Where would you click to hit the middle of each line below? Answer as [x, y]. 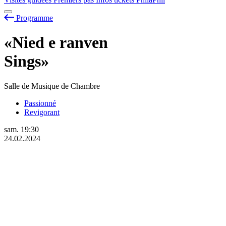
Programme [35, 18]
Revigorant [42, 112]
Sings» [26, 61]
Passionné [40, 103]
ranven [84, 43]
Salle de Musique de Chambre [52, 86]
